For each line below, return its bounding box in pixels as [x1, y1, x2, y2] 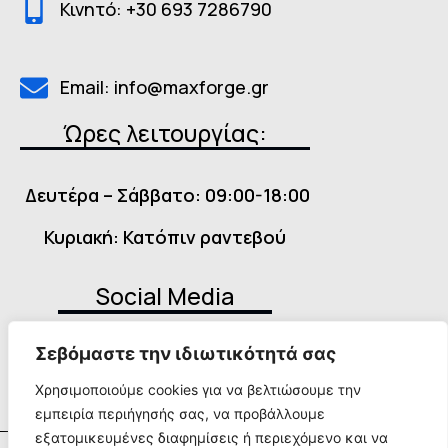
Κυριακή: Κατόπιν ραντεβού [44, 224, 286, 249]
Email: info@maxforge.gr [60, 75, 269, 100]
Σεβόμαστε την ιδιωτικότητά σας [35, 343, 336, 364]
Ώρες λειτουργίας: [63, 116, 267, 149]
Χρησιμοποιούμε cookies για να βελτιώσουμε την [35, 381, 361, 398]
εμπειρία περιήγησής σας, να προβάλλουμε [35, 405, 325, 422]
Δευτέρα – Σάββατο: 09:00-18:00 [20, 183, 310, 208]
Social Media [96, 280, 234, 313]
